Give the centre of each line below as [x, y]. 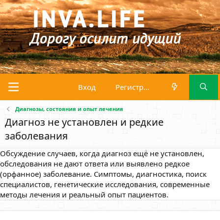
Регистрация [147, 87]
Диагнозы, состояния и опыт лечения [69, 109]
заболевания [36, 136]
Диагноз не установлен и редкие [84, 122]
